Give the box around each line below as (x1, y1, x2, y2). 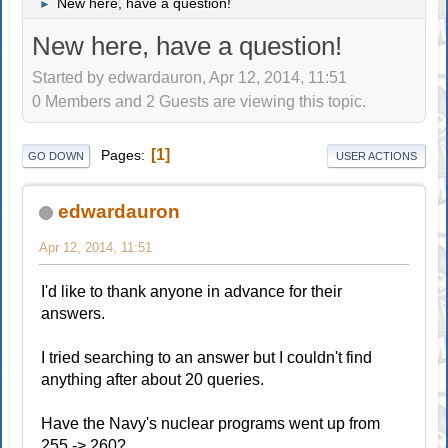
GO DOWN (28, 149, 85, 162)
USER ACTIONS (335, 149, 417, 162)
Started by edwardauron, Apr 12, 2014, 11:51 (32, 69, 348, 87)
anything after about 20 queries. (41, 370, 265, 388)
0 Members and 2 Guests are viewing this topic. (32, 93, 367, 111)
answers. (41, 304, 106, 322)
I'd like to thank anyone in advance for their (41, 282, 343, 300)
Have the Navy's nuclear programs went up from (41, 414, 381, 432)
